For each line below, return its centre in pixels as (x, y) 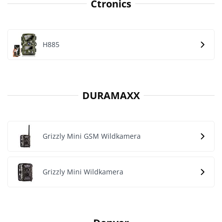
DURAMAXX (111, 95)
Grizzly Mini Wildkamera (83, 172)
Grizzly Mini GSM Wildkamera (92, 136)
